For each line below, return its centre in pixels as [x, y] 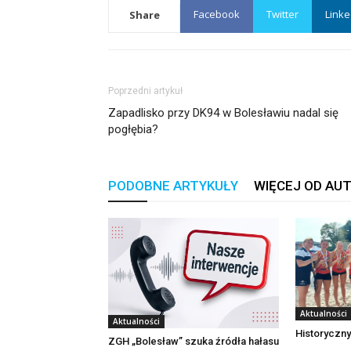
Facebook [217, 14]
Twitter [282, 14]
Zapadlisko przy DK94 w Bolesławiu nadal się [223, 112]
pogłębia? [133, 129]
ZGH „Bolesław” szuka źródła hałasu [194, 342]
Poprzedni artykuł [145, 90]
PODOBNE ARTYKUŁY [173, 185]
